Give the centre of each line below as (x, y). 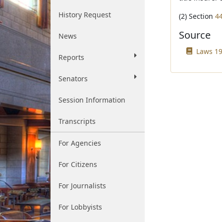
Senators (73, 79)
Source (194, 35)
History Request (85, 15)
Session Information (92, 100)
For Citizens (78, 164)
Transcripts (77, 121)
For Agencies (80, 143)
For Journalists (82, 186)
